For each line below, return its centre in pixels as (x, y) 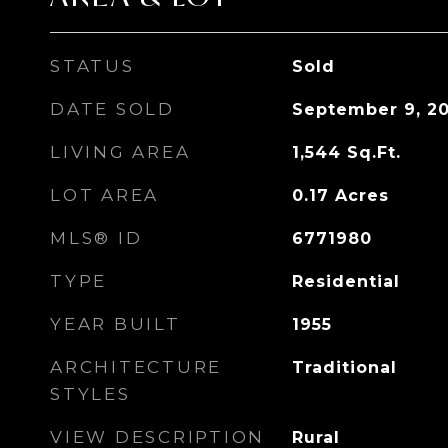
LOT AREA (104, 195)
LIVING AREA (120, 152)
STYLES (90, 394)
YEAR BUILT (115, 324)
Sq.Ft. (373, 152)
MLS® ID (96, 238)
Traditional (344, 367)
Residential (345, 281)
